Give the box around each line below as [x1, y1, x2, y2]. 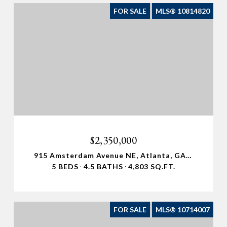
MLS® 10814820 [156, 7, 210, 15]
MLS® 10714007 [156, 205, 210, 214]
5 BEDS [52, 162, 79, 171]
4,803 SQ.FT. [128, 162, 175, 171]
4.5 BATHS [84, 162, 123, 171]
